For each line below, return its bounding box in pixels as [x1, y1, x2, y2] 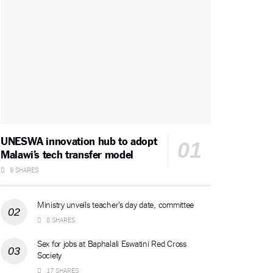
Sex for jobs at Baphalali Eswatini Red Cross [37, 238, 186, 249]
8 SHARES [44, 215, 75, 224]
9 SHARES [8, 165, 38, 174]
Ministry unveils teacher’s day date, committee [37, 199, 194, 210]
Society [37, 249, 62, 261]
